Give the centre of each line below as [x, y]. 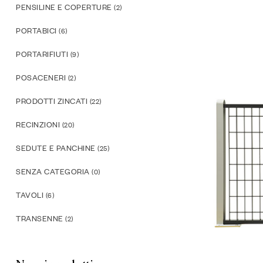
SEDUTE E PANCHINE [56, 148]
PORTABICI [36, 31]
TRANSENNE [40, 219]
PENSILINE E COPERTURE [64, 7]
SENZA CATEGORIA [53, 172]
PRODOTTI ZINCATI [52, 101]
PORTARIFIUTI [42, 54]
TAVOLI [30, 195]
